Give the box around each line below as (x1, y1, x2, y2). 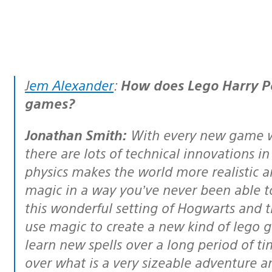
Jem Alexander (29, 75, 114, 93)
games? (25, 93, 75, 112)
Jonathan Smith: (30, 125, 127, 143)
